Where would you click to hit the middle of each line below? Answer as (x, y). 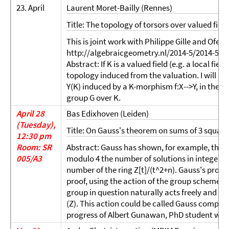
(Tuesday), (36, 125)
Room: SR (34, 147)
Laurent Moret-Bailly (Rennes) (119, 8)
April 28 (30, 113)
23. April (30, 8)
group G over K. (94, 98)
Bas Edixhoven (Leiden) (108, 113)
